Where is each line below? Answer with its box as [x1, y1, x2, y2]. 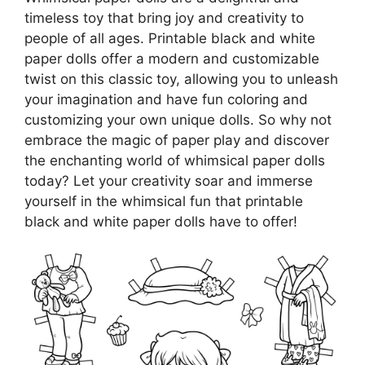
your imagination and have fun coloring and [24, 91, 308, 108]
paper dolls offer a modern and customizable [24, 51, 319, 67]
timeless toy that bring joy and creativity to [24, 10, 304, 26]
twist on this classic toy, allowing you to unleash [24, 71, 338, 87]
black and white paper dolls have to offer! [24, 213, 297, 230]
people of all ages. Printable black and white [24, 30, 315, 46]
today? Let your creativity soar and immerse [24, 173, 313, 189]
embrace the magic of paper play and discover [24, 132, 329, 148]
